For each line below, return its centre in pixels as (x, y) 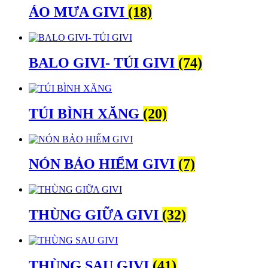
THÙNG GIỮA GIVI (95, 215)
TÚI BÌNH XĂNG (86, 113)
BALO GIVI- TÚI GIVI (103, 63)
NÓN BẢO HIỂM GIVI (103, 164)
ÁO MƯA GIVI (78, 12)
